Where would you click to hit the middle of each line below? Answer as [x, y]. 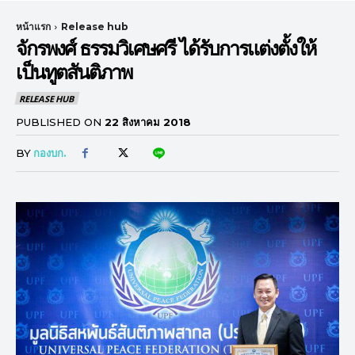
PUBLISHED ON [59, 122]
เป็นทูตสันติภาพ [74, 72]
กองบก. [50, 153]
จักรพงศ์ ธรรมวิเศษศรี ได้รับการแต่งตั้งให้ [166, 48]
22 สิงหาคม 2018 [148, 122]
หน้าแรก [33, 27]
